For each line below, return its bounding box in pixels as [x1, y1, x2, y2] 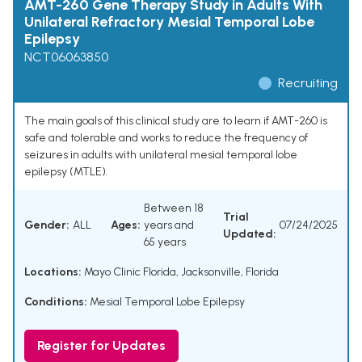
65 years [144, 235, 186, 250]
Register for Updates [37, 338, 166, 354]
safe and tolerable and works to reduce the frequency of [24, 131, 308, 145]
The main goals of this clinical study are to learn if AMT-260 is [24, 114, 327, 128]
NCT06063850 [24, 49, 108, 65]
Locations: [24, 265, 82, 280]
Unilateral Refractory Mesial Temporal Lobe [24, 13, 314, 32]
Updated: [223, 226, 276, 241]
